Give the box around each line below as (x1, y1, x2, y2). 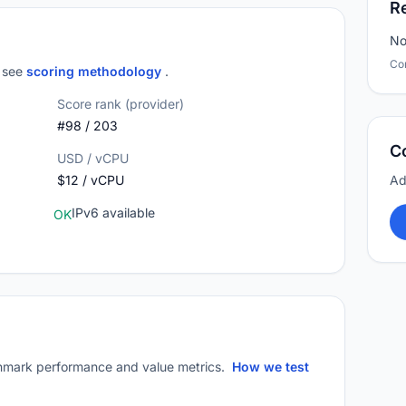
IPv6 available (71, 205, 155, 220)
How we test (232, 359, 309, 374)
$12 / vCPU (56, 172, 124, 188)
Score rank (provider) (56, 96, 184, 111)
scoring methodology (26, 63, 165, 79)
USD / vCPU (56, 150, 129, 166)
